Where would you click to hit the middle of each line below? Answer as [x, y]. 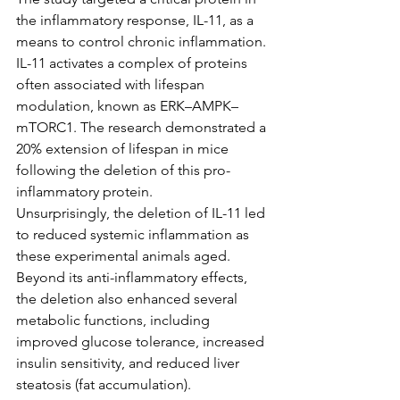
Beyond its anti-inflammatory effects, [133, 277]
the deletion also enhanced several [129, 299]
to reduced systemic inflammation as [134, 234]
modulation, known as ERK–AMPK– [127, 106]
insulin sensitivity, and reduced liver [129, 363]
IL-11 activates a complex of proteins [133, 63]
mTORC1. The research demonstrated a [143, 127]
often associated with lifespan [112, 84]
